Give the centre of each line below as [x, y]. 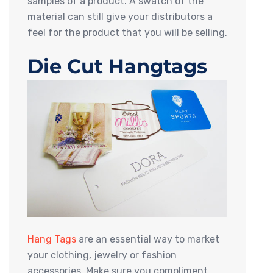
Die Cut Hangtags [117, 66]
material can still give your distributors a [120, 17]
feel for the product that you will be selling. [127, 33]
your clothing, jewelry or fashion [102, 255]
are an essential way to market [148, 239]
